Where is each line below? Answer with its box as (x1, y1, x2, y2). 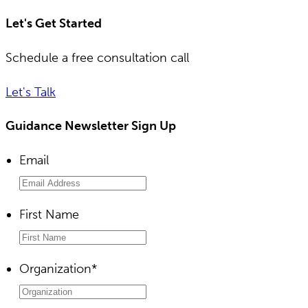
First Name (19, 207, 79, 223)
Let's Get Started (5, 16, 102, 32)
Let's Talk (5, 85, 56, 100)
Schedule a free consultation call (5, 50, 189, 66)
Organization (19, 261, 91, 277)
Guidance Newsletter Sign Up (5, 118, 176, 134)
